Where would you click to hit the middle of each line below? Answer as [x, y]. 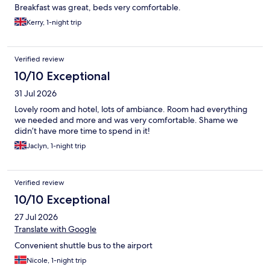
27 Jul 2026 [36, 217]
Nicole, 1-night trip [57, 261]
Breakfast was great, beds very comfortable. [98, 8]
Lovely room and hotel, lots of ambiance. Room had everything [131, 109]
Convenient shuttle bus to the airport [83, 246]
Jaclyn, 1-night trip [56, 146]
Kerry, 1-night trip [54, 23]
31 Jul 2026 [36, 94]
